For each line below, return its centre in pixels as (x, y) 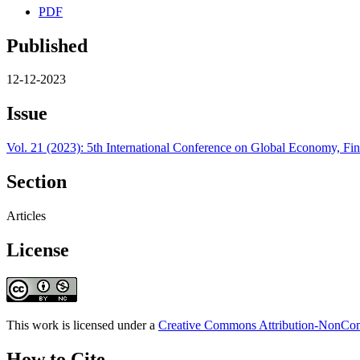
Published (47, 45)
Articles (26, 216)
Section (37, 182)
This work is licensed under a (82, 325)
